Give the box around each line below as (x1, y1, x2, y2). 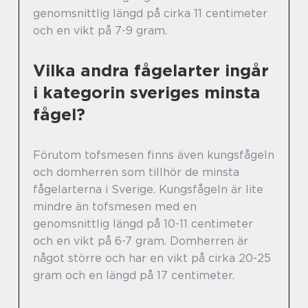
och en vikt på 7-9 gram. (33, 24, 167, 38)
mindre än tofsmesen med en (33, 200, 197, 214)
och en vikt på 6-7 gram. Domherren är (33, 234, 248, 248)
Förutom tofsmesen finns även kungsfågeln (33, 148, 274, 162)
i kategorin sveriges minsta (33, 82, 261, 103)
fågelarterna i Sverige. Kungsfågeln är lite (33, 183, 263, 197)
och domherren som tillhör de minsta (33, 166, 239, 179)
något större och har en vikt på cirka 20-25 (33, 252, 271, 265)
